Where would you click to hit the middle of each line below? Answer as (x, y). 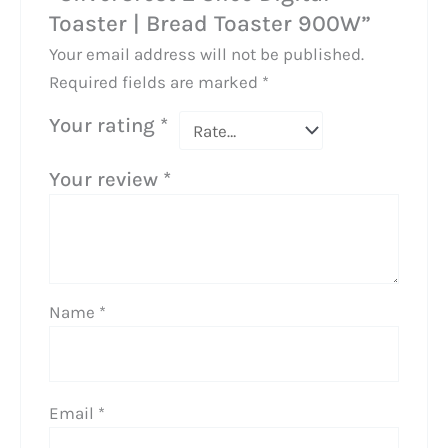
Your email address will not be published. (207, 54)
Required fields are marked (156, 82)
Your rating (105, 125)
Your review (106, 179)
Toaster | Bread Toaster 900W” (210, 23)
